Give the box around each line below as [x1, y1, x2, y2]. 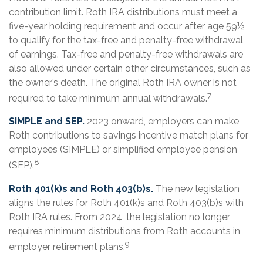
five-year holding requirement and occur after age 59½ [9, 20, 245, 32]
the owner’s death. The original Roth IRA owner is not [9, 76, 237, 88]
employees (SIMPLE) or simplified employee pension [9, 144, 237, 156]
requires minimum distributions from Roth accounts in [9, 225, 240, 237]
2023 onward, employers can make [85, 116, 239, 127]
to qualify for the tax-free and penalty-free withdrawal [9, 34, 243, 46]
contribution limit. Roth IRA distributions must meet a [9, 6, 237, 18]
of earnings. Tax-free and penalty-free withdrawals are [9, 48, 243, 60]
